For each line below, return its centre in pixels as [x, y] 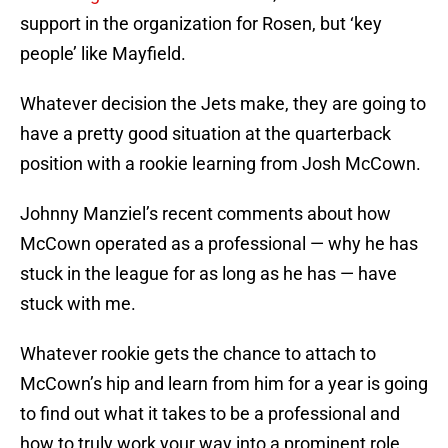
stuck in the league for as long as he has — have [208, 274]
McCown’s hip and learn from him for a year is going [224, 384]
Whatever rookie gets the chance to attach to [198, 354]
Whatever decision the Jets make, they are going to [223, 104]
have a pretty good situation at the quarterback [205, 134]
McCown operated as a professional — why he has [219, 244]
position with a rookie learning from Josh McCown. [220, 164]
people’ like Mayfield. [103, 54]
